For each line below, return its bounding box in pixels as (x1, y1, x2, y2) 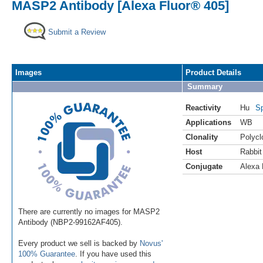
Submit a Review (48, 27, 106, 36)
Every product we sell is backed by (18, 238, 140, 248)
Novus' (140, 238, 163, 248)
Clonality (186, 132, 218, 141)
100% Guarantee (18, 249, 75, 258)
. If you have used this (75, 249, 151, 258)
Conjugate (186, 161, 222, 171)
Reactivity (186, 103, 221, 112)
